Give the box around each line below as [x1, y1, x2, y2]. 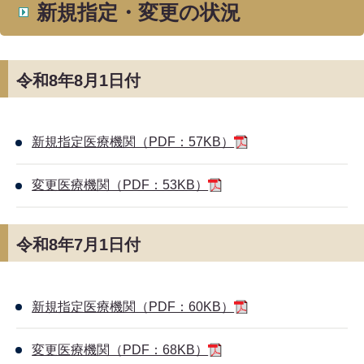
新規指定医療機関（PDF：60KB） [32, 299, 235, 314]
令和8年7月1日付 [16, 236, 141, 254]
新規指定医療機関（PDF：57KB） [32, 135, 235, 149]
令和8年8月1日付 [16, 71, 141, 89]
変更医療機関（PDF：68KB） [32, 342, 209, 357]
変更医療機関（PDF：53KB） [32, 178, 209, 193]
